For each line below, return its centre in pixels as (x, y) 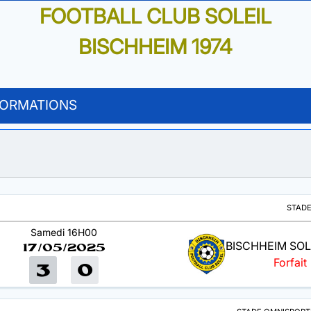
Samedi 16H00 (64, 232)
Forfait (290, 263)
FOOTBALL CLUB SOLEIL (155, 16)
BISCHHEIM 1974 (155, 47)
